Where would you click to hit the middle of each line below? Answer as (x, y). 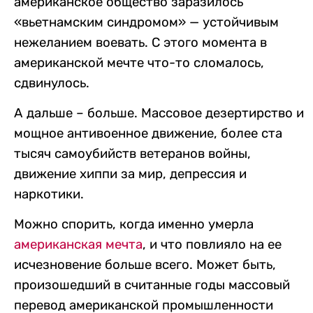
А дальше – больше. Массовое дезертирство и (159, 113)
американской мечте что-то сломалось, (139, 63)
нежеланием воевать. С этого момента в (140, 42)
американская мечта (78, 245)
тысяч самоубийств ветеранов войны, (132, 153)
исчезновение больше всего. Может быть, (145, 265)
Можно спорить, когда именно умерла (134, 225)
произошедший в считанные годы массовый (152, 285)
